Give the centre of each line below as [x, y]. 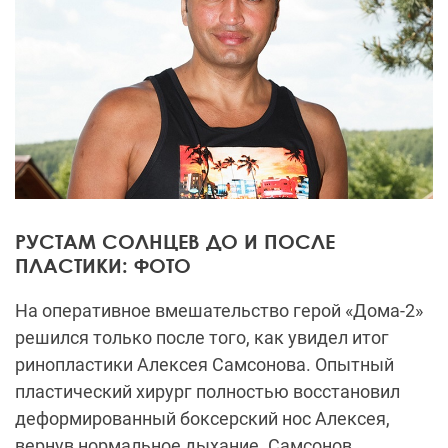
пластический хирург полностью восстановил [207, 391]
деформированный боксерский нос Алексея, [202, 418]
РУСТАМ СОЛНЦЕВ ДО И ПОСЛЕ [175, 240]
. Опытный [350, 364]
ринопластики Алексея [113, 364]
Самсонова [259, 364]
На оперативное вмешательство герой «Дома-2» [219, 310]
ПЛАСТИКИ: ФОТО [103, 264]
